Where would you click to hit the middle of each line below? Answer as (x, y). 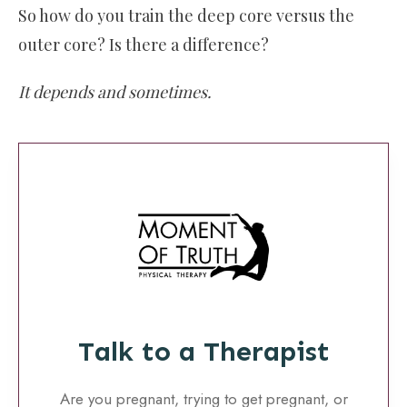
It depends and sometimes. (115, 92)
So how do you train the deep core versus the (186, 16)
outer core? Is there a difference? (144, 45)
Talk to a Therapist (203, 352)
